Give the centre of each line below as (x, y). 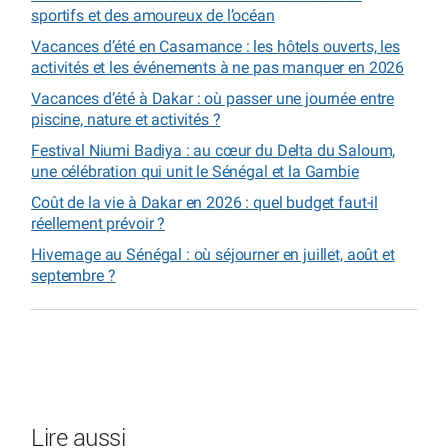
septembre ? (73, 275)
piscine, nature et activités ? (126, 119)
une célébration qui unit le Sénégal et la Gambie (195, 171)
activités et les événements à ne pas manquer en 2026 (218, 67)
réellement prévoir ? (98, 223)
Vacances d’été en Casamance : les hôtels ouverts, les (215, 46)
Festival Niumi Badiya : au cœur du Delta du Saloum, (213, 150)
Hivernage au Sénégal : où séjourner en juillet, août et (213, 254)
